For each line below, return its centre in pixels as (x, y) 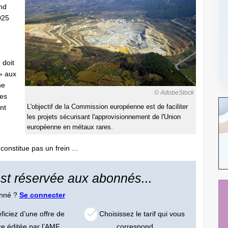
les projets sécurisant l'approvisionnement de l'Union (104, 117)
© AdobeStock (174, 93)
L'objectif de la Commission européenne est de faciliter (107, 107)
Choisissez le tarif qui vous (141, 213)
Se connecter (42, 195)
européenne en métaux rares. (70, 127)
